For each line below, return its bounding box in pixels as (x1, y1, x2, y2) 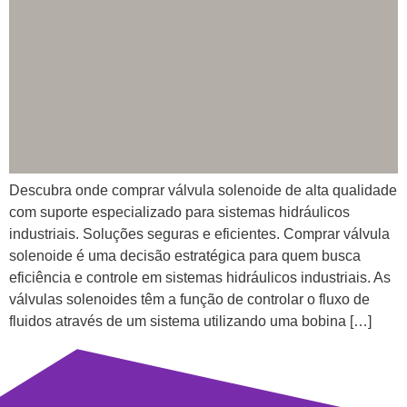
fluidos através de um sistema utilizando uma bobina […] (9, 313, 372, 329)
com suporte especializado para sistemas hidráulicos (9, 203, 350, 220)
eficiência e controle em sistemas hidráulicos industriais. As (9, 269, 391, 285)
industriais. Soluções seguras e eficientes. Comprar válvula (9, 225, 390, 242)
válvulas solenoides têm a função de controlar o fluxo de (9, 291, 370, 307)
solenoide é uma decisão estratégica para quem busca (9, 247, 361, 263)
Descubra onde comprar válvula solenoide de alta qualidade (9, 182, 397, 198)
